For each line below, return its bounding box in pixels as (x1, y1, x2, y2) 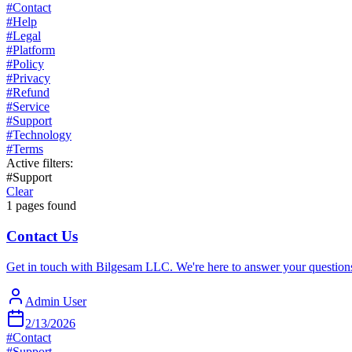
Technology (13, 128, 71, 142)
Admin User (25, 294, 86, 308)
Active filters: (6, 156, 73, 170)
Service (13, 100, 49, 114)
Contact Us (6, 227, 78, 244)
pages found (16, 199, 76, 213)
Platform (13, 43, 55, 57)
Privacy (13, 71, 50, 86)
